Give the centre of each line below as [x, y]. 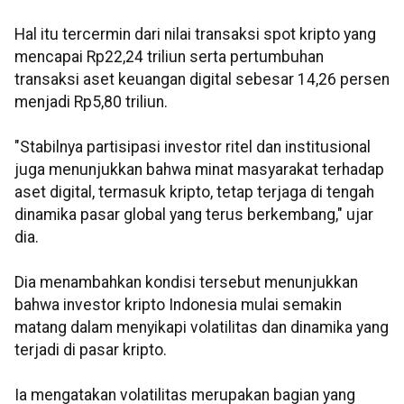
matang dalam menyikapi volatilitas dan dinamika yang [202, 328]
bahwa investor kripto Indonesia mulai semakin [178, 305]
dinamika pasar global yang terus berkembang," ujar [194, 215]
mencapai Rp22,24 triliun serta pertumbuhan [169, 57]
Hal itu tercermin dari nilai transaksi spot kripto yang [195, 35]
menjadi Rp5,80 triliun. [91, 102]
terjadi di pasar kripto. [91, 350]
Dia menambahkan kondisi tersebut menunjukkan [186, 283]
